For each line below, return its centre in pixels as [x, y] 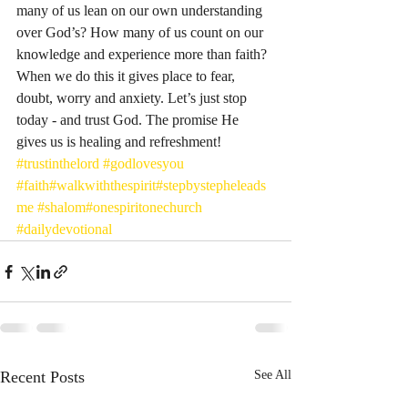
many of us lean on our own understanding [141, 10]
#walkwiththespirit [102, 185]
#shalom [61, 207]
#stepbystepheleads [211, 185]
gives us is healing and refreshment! [121, 142]
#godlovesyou [143, 163]
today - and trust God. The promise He [129, 120]
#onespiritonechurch [144, 207]
